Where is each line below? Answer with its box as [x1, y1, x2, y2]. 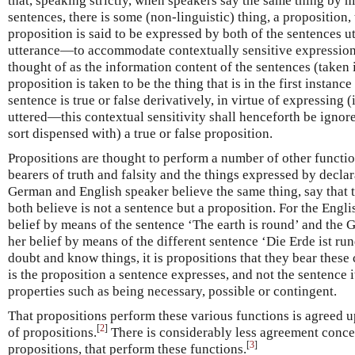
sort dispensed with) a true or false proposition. [8, 125, 273, 141]
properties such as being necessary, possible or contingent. [8, 283, 337, 299]
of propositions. [8, 324, 97, 340]
